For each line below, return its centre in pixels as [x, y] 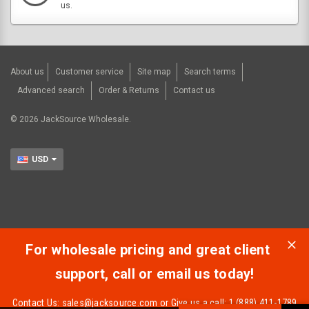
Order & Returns [129, 90]
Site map [154, 71]
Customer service [89, 71]
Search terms [210, 71]
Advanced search [51, 90]
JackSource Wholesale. [87, 119]
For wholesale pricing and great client [148, 249]
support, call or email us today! [154, 273]
